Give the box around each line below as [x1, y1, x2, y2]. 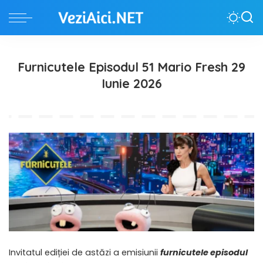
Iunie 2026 [101, 75, 162, 91]
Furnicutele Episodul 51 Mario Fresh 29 [18, 59, 245, 75]
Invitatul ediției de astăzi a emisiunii [9, 247, 160, 259]
